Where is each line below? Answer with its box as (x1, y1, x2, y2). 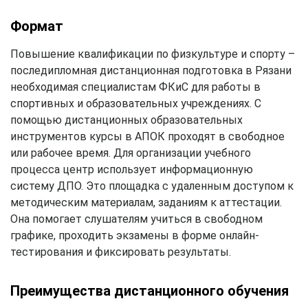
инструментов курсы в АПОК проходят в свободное (10, 129, 285, 143)
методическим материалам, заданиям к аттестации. (10, 195, 282, 209)
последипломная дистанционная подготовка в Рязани (10, 63, 291, 77)
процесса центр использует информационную (10, 162, 253, 176)
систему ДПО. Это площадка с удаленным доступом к (10, 179, 294, 192)
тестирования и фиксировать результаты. (10, 245, 231, 258)
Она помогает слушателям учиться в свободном (10, 212, 263, 225)
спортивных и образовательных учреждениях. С (10, 96, 261, 110)
